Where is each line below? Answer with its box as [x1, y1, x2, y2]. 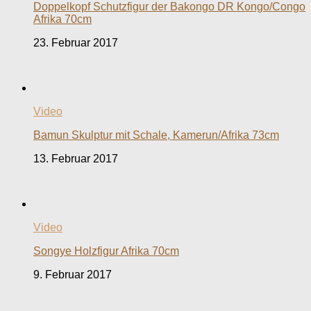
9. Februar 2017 [33, 269, 112, 281]
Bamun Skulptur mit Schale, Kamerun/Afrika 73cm [33, 129, 279, 142]
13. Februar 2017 [33, 153, 118, 165]
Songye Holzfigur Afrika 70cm [33, 245, 179, 258]
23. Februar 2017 [33, 37, 118, 49]
